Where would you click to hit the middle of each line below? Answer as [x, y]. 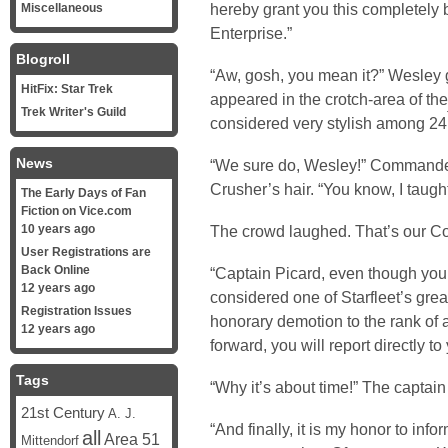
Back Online [55, 270]
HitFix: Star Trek [67, 89]
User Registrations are [86, 252]
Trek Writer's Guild [73, 112]
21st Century [63, 412]
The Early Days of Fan [83, 193]
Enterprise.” [251, 33]
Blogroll [43, 59]
